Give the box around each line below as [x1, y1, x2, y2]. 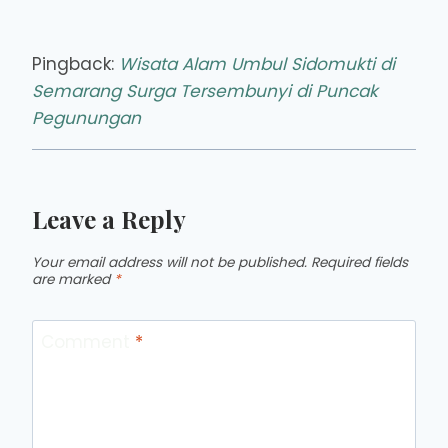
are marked [32, 269, 114, 289]
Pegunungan [32, 105, 141, 130]
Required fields [311, 252, 408, 272]
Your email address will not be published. [32, 252, 307, 272]
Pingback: [32, 51, 119, 76]
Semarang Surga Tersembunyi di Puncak [32, 78, 378, 103]
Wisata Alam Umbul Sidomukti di [119, 51, 395, 76]
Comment [40, 330, 135, 355]
